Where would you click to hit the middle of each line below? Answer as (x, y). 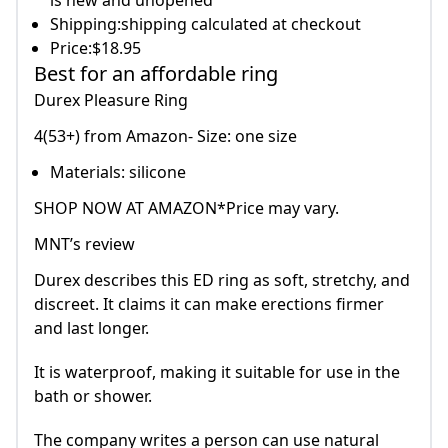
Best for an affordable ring (156, 74)
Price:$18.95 (95, 48)
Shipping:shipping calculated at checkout (205, 24)
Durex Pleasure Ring (111, 100)
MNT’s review (84, 244)
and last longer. (91, 328)
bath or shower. (93, 396)
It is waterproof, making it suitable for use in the (217, 372)
